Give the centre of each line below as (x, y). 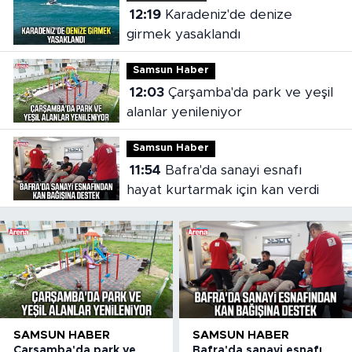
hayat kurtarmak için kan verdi (222, 190)
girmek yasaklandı (183, 35)
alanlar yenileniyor (184, 112)
